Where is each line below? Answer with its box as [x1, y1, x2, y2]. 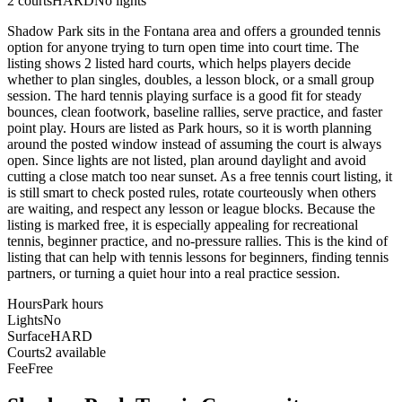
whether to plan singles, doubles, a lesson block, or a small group [7, 71, 374, 87]
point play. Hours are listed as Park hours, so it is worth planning [7, 119, 371, 135]
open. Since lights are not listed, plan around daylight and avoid [7, 152, 366, 168]
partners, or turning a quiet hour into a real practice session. [7, 265, 340, 281]
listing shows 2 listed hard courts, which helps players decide [7, 55, 351, 71]
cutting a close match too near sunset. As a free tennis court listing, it [7, 168, 392, 184]
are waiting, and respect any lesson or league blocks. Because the [7, 200, 375, 216]
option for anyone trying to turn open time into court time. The [7, 39, 359, 55]
